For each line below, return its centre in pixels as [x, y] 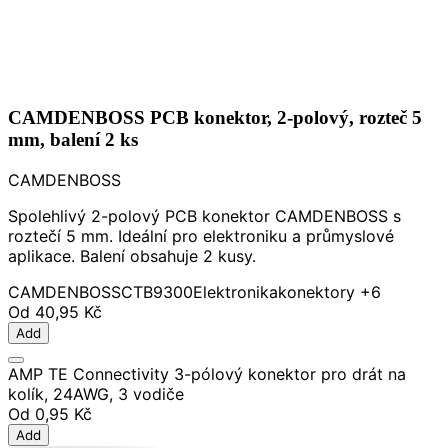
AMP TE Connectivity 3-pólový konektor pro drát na [207, 373]
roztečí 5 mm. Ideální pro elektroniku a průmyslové [201, 235]
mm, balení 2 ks [73, 140]
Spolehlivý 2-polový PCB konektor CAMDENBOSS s [204, 215]
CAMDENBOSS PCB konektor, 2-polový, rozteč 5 [215, 118]
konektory [316, 291]
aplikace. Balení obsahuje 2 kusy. [132, 255]
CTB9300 [157, 291]
